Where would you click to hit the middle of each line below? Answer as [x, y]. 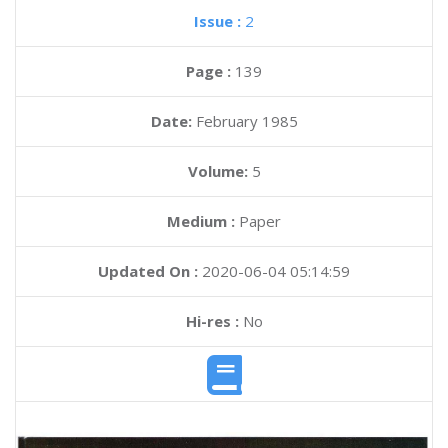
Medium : [201, 221]
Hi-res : [212, 321]
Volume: [219, 171]
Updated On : [148, 271]
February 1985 [246, 121]
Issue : [219, 21]
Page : [210, 71]
